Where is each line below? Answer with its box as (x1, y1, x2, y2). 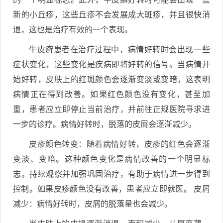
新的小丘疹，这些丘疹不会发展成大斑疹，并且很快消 (13, 10, 210, 19)
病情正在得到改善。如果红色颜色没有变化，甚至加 (13, 90, 210, 99)
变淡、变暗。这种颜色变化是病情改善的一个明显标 (13, 154, 210, 163)
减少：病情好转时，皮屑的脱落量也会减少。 (13, 199, 172, 208)
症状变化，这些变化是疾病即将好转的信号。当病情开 (13, 60, 210, 69)
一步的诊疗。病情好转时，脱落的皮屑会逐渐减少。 (13, 119, 196, 128)
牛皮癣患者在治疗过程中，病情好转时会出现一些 (29, 45, 210, 54)
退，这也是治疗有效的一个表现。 (13, 25, 132, 34)
